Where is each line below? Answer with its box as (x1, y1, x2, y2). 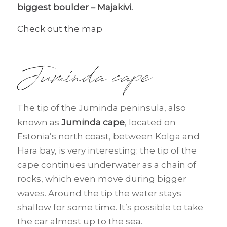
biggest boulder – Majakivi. (17, 2, 133, 13)
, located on (124, 117, 176, 127)
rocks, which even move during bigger (17, 173, 186, 184)
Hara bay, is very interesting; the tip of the (17, 145, 197, 156)
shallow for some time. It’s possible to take (17, 202, 203, 212)
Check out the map (17, 23, 102, 34)
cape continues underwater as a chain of (17, 159, 196, 170)
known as (17, 117, 61, 127)
